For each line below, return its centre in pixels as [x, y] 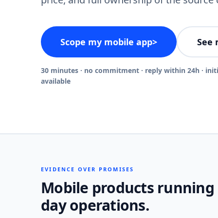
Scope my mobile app [106, 42]
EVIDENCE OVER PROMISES [88, 169]
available [56, 81]
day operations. [95, 205]
